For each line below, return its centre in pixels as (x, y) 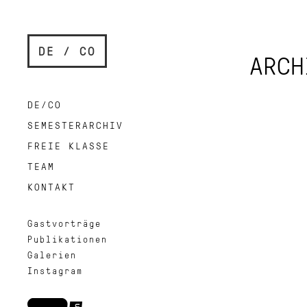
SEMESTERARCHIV (75, 125)
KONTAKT (51, 187)
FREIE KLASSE (69, 146)
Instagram (55, 271)
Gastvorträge (64, 223)
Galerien (52, 255)
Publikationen (67, 239)
